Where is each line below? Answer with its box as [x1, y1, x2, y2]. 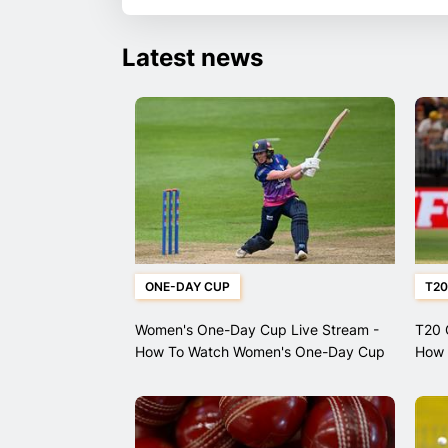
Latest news [122, 43, 263, 73]
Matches [135, 365, 191, 383]
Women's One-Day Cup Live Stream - [135, 321, 379, 339]
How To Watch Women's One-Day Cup [135, 343, 385, 361]
